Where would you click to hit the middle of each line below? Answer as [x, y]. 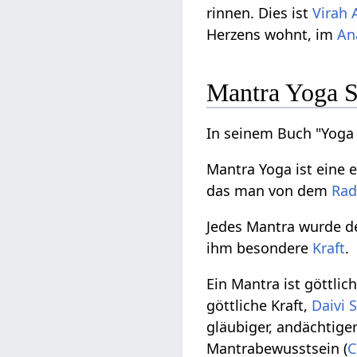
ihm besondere [260, 247]
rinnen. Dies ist [260, 13]
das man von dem [269, 190]
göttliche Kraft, [259, 305]
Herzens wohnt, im [272, 35]
